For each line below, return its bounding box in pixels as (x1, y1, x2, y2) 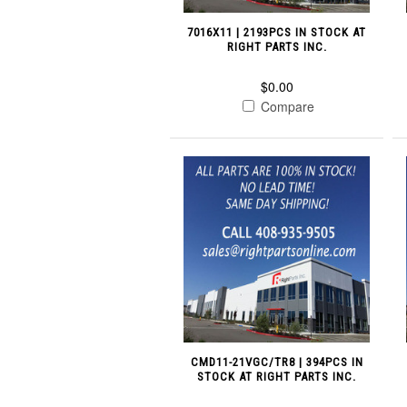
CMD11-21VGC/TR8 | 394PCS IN (190, 355, 363, 370)
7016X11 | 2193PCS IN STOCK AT (187, 25, 367, 40)
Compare (257, 97, 315, 116)
